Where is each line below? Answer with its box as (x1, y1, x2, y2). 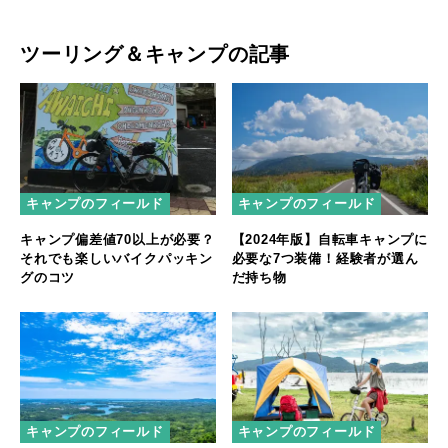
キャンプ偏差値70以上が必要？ (20, 231, 215, 247)
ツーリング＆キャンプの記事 (20, 43, 291, 66)
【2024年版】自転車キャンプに (231, 231, 428, 247)
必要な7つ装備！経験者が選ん (231, 250, 419, 266)
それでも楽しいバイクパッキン (20, 250, 213, 266)
